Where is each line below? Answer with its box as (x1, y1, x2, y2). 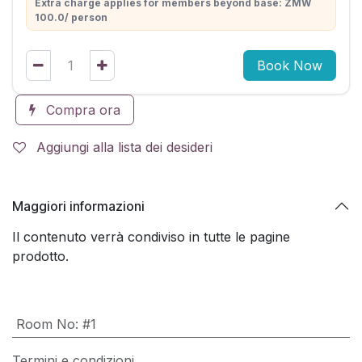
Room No (15, 316, 75, 333)
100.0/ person (35, 11, 107, 24)
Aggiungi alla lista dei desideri (36, 139, 213, 156)
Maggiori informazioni (12, 197, 145, 214)
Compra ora (42, 102, 120, 119)
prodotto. (12, 248, 69, 265)
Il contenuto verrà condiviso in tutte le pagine (12, 229, 290, 246)
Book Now (257, 57, 322, 74)
